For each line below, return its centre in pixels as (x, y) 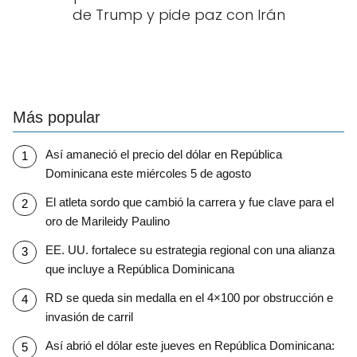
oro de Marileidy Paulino (107, 221)
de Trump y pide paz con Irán (178, 15)
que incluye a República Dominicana (139, 269)
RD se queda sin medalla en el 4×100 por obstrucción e (189, 297)
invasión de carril (89, 316)
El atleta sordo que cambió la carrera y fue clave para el (189, 202)
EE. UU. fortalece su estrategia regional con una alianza (190, 249)
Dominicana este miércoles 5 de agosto (148, 173)
